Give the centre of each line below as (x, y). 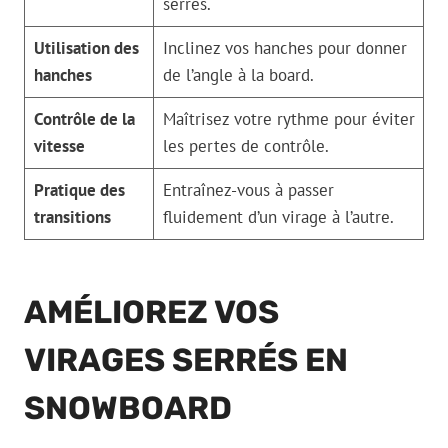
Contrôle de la (84, 119)
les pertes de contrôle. (245, 146)
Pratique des (79, 190)
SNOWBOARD (128, 408)
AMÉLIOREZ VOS (151, 312)
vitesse (59, 146)
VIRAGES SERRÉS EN (186, 360)
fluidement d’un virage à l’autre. (278, 217)
